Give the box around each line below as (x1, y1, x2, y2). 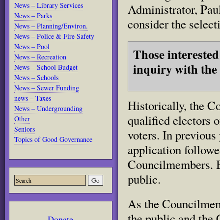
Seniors (14, 124, 35, 134)
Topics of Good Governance (14, 135, 92, 144)
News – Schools (14, 73, 58, 82)
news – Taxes (14, 93, 51, 103)
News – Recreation (14, 52, 66, 61)
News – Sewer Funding (14, 83, 79, 92)
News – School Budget (14, 62, 78, 72)
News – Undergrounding (14, 104, 82, 113)
